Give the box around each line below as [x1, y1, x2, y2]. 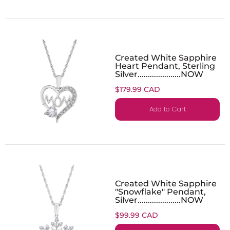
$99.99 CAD [115, 210, 158, 220]
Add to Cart [149, 104, 186, 114]
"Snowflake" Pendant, [115, 186, 206, 197]
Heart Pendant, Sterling [115, 60, 215, 71]
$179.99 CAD [115, 84, 160, 94]
